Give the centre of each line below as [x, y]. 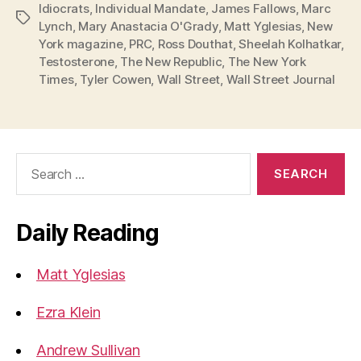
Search [31, 161]
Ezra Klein [68, 313]
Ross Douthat [195, 44]
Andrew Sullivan [88, 351]
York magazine [81, 44]
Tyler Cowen [116, 80]
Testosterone [77, 62]
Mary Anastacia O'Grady [148, 27]
